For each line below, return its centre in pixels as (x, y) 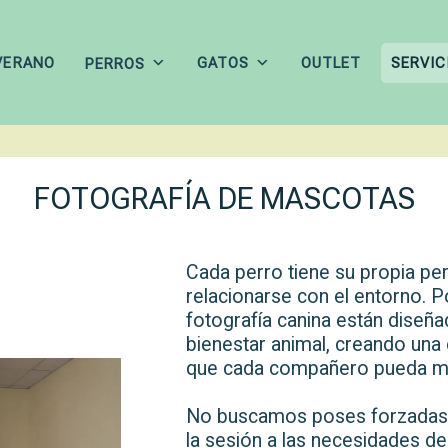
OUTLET (331, 62)
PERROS (114, 63)
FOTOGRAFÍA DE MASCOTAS (224, 199)
